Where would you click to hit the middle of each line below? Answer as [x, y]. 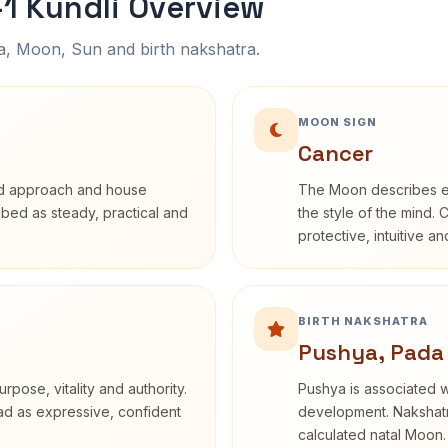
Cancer [335, 153]
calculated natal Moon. [372, 434]
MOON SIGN [337, 122]
